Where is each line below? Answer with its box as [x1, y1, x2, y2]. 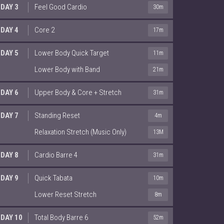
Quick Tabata [34, 173, 72, 182]
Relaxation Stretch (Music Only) [34, 127, 126, 136]
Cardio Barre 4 [34, 150, 77, 159]
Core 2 [34, 25, 54, 34]
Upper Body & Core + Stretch [34, 87, 121, 97]
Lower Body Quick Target [34, 48, 109, 57]
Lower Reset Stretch [34, 189, 96, 199]
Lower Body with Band [34, 64, 100, 74]
